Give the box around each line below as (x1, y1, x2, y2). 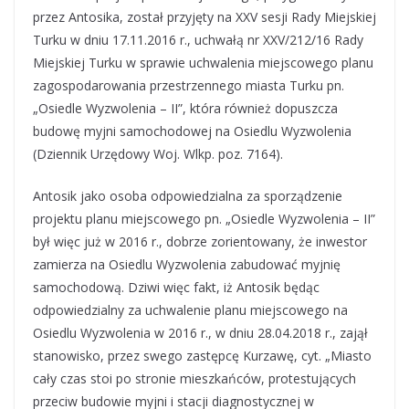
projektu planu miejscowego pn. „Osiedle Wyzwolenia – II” (33, 210, 375, 227)
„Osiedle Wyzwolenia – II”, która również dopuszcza (33, 100, 338, 117)
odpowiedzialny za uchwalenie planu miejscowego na (33, 301, 348, 319)
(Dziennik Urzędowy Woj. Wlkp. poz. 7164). (33, 145, 283, 163)
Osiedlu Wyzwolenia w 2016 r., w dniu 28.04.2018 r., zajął (33, 324, 368, 341)
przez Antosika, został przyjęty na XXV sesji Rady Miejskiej (33, 8, 376, 26)
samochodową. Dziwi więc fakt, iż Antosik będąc (33, 278, 320, 296)
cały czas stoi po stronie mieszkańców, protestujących (33, 370, 356, 387)
